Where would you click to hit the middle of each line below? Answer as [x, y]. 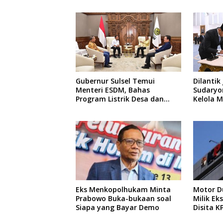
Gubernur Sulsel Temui [115, 81]
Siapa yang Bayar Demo [117, 207]
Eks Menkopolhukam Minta [123, 189]
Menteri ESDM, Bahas [113, 90]
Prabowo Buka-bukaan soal [123, 198]
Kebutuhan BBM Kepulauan [123, 108]
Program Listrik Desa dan [120, 99]
